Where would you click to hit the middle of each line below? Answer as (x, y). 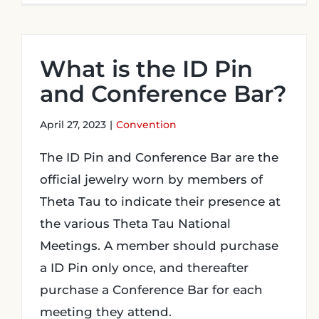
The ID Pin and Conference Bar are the (159, 157)
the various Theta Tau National (135, 224)
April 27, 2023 (73, 125)
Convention (146, 125)
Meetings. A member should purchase (159, 246)
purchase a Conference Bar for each (151, 290)
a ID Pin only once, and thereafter (144, 268)
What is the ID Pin (146, 69)
